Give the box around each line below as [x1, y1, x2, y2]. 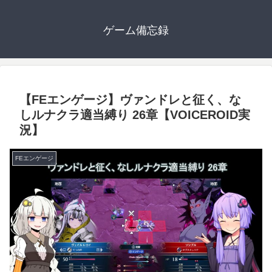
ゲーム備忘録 [103, 24, 169, 37]
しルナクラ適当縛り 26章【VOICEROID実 [19, 108, 250, 122]
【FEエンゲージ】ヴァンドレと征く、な [19, 93, 241, 107]
